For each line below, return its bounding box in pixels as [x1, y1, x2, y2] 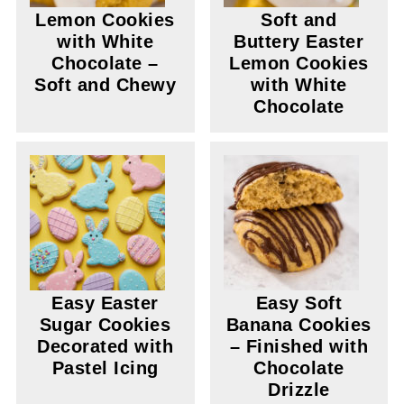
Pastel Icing [51, 358, 159, 378]
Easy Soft [255, 293, 343, 313]
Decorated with [37, 336, 174, 356]
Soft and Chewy [34, 75, 177, 95]
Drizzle [268, 380, 330, 399]
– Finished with [229, 336, 369, 356]
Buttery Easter [234, 32, 364, 51]
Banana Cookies [225, 315, 372, 335]
